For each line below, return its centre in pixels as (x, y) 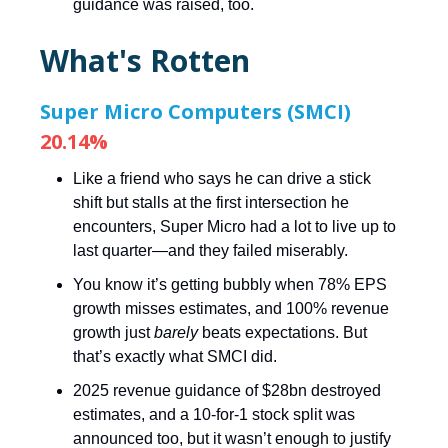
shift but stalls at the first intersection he (211, 202)
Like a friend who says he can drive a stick (222, 178)
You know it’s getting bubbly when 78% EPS (230, 284)
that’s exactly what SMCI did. (175, 356)
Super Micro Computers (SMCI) (195, 111)
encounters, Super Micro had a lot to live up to (234, 226)
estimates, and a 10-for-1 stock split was (214, 414)
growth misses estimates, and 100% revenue (231, 308)
